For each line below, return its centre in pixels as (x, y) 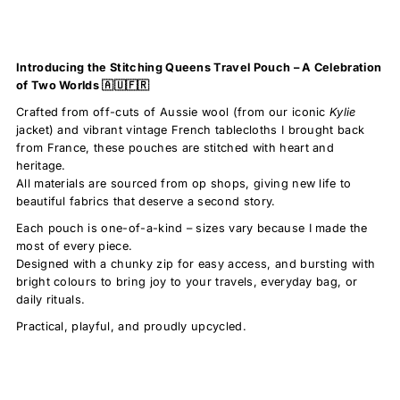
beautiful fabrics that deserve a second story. (146, 201)
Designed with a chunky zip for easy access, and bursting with (196, 263)
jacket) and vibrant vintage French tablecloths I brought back (190, 129)
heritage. (41, 165)
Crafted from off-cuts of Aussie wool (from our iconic (173, 112)
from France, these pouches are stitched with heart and (175, 147)
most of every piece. (74, 246)
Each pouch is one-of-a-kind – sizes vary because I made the (192, 228)
